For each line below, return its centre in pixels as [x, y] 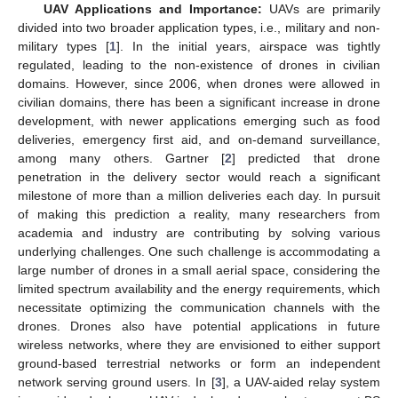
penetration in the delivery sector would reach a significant [199, 176]
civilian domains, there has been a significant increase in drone [199, 102]
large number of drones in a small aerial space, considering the [199, 270]
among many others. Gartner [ [122, 158]
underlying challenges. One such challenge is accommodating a [199, 251]
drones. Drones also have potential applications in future [199, 326]
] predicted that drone [306, 158]
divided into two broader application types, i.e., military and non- [199, 27]
